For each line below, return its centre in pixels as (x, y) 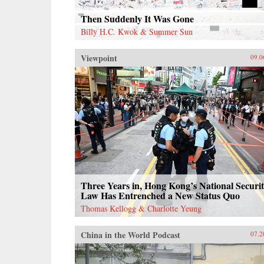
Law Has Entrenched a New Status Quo (160, 196)
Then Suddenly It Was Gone (137, 18)
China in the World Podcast (131, 235)
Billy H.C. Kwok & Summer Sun (137, 31)
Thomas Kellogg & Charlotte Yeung (141, 209)
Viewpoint (99, 58)
